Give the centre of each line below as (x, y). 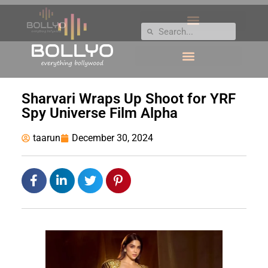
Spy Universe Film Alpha (99, 113)
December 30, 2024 (112, 138)
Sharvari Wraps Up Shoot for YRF (128, 99)
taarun (46, 138)
